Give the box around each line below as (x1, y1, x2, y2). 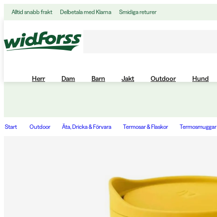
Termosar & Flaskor (123, 123, 168, 130)
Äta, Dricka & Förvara (62, 123, 111, 130)
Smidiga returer (119, 8, 156, 15)
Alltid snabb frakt (12, 8, 52, 15)
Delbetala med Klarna (60, 8, 111, 15)
